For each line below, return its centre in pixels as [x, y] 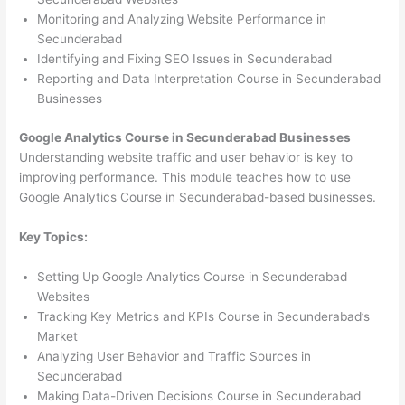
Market [58, 336]
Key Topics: [54, 236]
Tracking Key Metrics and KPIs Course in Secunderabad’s [204, 316]
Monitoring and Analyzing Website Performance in [182, 19]
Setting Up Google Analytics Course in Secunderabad [193, 276]
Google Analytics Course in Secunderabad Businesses [185, 137]
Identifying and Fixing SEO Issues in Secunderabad [185, 59]
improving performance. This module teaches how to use [185, 177]
